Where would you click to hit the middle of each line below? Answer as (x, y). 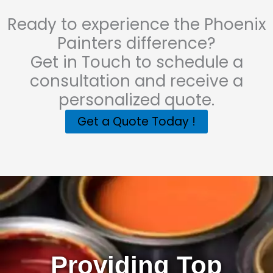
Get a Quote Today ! (136, 122)
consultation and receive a (136, 81)
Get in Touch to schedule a (136, 62)
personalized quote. (136, 100)
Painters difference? (136, 44)
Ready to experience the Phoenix (136, 25)
